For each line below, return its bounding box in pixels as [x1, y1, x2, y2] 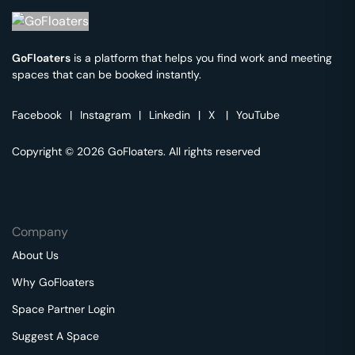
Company [12, 223, 68, 240]
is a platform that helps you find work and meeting [71, 50, 332, 65]
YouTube [236, 107, 280, 122]
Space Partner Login [12, 301, 115, 316]
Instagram [80, 107, 131, 122]
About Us [12, 247, 59, 262]
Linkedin [149, 107, 190, 122]
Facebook [12, 107, 62, 122]
